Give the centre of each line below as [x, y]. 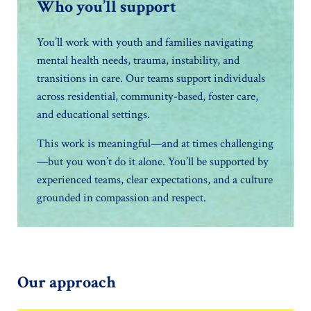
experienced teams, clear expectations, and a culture [155, 180]
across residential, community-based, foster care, [148, 97]
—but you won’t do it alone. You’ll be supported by [153, 162]
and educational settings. [94, 115]
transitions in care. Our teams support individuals [151, 79]
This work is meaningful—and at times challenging [155, 144]
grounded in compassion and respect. [122, 198]
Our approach [67, 283]
